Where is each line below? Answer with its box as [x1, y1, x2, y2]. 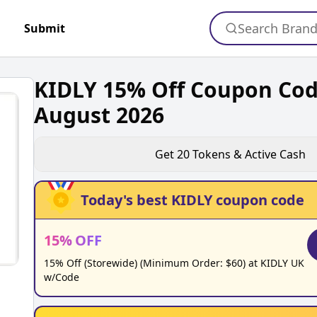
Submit [24, 21, 66, 36]
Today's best [81, 190, 171, 209]
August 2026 [34, 100, 164, 129]
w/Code [44, 270, 79, 284]
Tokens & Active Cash [192, 146, 306, 162]
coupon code [212, 190, 304, 209]
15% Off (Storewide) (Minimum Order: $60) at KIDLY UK [44, 256, 304, 270]
